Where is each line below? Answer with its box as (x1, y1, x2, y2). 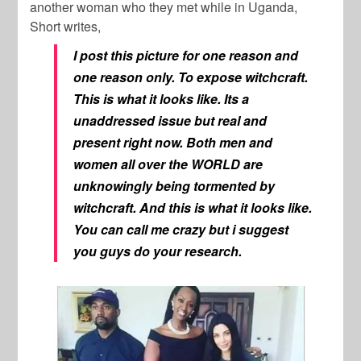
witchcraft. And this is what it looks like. (73, 198, 313, 218)
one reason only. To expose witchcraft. (73, 68, 309, 87)
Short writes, (30, 17, 102, 36)
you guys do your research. (73, 242, 243, 261)
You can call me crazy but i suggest (73, 220, 289, 239)
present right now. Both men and (73, 133, 273, 152)
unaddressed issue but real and (73, 111, 268, 131)
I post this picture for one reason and (73, 46, 299, 65)
